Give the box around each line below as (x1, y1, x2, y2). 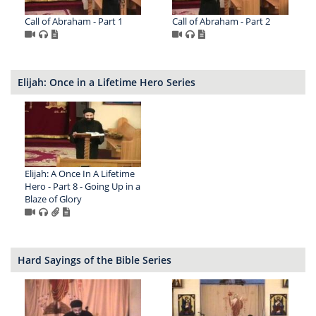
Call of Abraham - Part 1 (25, 14, 123, 28)
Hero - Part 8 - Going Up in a (25, 179, 140, 193)
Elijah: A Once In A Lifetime (25, 166, 135, 180)
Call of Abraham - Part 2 (171, 14, 270, 28)
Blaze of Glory (25, 192, 82, 205)
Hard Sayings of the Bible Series (18, 253, 171, 267)
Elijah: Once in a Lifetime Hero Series (18, 75, 195, 89)
